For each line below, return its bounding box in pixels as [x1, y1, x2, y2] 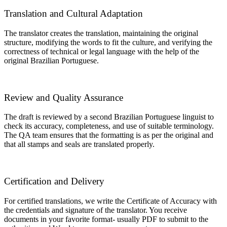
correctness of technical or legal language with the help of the [4, 47, 199, 56]
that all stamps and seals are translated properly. [4, 140, 155, 149]
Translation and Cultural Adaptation [4, 8, 143, 19]
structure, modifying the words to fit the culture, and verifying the [4, 37, 212, 47]
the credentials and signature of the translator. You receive [4, 205, 187, 214]
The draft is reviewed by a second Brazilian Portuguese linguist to [4, 112, 214, 122]
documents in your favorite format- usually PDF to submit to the [4, 214, 208, 223]
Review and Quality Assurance [4, 92, 123, 103]
